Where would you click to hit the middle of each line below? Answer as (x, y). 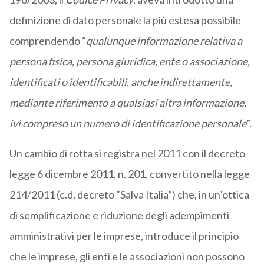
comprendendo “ (47, 41)
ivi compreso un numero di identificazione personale (128, 123)
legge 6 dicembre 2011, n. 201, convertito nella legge (129, 174)
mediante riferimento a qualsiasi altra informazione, (128, 103)
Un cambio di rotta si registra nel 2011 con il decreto (127, 154)
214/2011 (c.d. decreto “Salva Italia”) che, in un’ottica (129, 195)
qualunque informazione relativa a (164, 41)
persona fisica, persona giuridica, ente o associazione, (129, 62)
